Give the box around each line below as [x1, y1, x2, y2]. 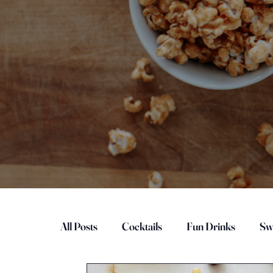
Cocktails [122, 219, 162, 233]
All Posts [60, 219, 97, 233]
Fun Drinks [186, 219, 235, 233]
